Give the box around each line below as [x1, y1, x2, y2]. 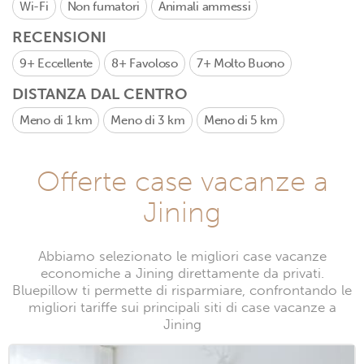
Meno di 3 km [110, 113, 185, 128]
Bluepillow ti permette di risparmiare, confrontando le [12, 282, 352, 299]
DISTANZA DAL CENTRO [12, 84, 188, 103]
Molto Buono [213, 56, 284, 71]
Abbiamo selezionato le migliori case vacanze [37, 248, 327, 265]
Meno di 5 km [203, 113, 278, 128]
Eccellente [37, 56, 93, 71]
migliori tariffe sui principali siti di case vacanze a [28, 299, 336, 316]
